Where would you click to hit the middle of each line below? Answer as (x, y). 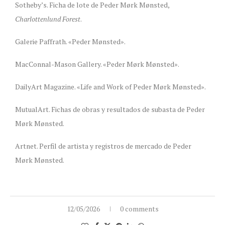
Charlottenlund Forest (48, 19)
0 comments (139, 208)
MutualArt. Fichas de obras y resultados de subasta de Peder (110, 109)
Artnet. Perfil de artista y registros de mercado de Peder (103, 146)
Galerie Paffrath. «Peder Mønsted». (70, 41)
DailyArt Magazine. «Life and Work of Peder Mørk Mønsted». (110, 86)
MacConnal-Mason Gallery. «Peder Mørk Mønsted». (97, 64)
